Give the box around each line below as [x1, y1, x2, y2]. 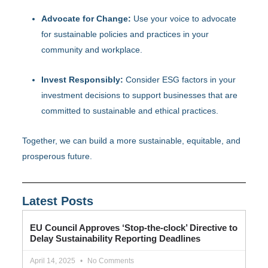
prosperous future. [22, 151, 93, 161]
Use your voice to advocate [131, 13, 237, 23]
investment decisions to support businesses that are [41, 90, 238, 100]
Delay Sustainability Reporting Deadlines [30, 233, 201, 243]
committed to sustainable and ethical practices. [41, 105, 219, 115]
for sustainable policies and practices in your [41, 29, 209, 39]
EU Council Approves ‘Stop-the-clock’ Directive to [30, 222, 238, 233]
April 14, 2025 [30, 256, 78, 265]
